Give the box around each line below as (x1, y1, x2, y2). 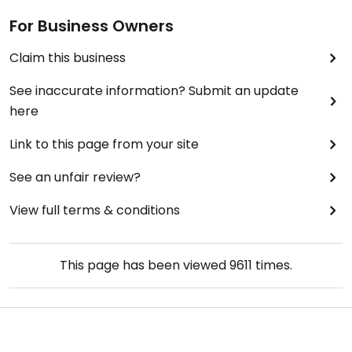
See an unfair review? (9, 168, 141, 187)
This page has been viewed (60, 256, 229, 275)
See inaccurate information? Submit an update (9, 82, 299, 101)
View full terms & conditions (9, 201, 180, 220)
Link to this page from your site (9, 135, 199, 154)
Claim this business (9, 49, 126, 68)
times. (252, 256, 292, 275)
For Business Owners (9, 15, 174, 38)
